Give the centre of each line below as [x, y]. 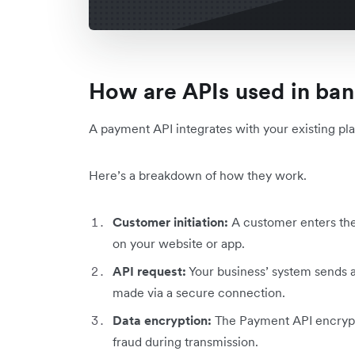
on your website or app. [179, 244]
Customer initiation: [170, 222]
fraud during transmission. [185, 342]
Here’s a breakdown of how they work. [198, 176]
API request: [149, 271]
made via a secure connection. [200, 293]
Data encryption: [162, 321]
